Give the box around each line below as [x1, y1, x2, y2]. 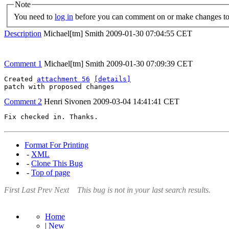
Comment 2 [4, 97, 42, 106]
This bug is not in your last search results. [77, 186, 211, 194]
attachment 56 [37, 75, 90, 83]
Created [4, 75, 37, 83]
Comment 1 [4, 59, 42, 68]
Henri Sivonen [44, 97, 91, 106]
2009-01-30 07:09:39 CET [106, 59, 193, 68]
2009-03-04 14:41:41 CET [93, 97, 179, 106]
